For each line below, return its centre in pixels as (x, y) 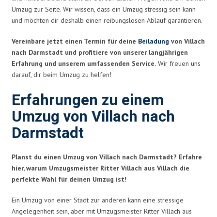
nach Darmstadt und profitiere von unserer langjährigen (100, 52)
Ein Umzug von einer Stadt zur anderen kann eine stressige (98, 200)
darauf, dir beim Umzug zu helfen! (62, 74)
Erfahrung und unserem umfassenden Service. (84, 63)
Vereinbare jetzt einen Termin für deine (75, 41)
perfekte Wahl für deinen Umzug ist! (69, 179)
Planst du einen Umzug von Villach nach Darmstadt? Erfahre (107, 157)
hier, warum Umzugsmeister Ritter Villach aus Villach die (101, 168)
